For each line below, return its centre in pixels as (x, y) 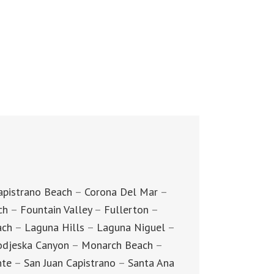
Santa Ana (151, 262)
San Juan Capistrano (69, 262)
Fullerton (126, 209)
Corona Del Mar (121, 191)
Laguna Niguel (131, 227)
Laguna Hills (54, 227)
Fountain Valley (56, 209)
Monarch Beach (117, 245)
